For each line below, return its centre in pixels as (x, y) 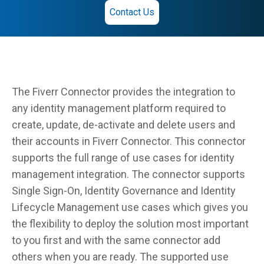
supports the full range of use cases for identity (123, 158)
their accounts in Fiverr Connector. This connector (129, 141)
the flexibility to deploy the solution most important (130, 224)
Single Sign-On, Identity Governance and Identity (124, 191)
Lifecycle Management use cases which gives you (130, 207)
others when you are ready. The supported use (120, 257)
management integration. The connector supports (128, 174)
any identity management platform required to (119, 108)
